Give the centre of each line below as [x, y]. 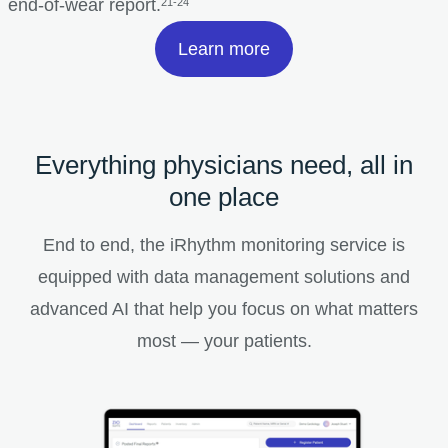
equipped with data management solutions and [224, 276]
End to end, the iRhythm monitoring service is [224, 244]
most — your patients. [224, 340]
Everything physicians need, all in [224, 164]
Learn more [224, 48]
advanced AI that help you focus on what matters [224, 308]
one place [224, 196]
